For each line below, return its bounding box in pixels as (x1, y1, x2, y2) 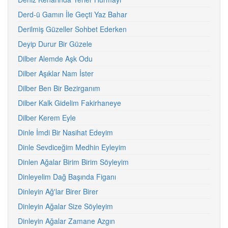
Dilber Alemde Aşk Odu (18, 53, 93, 64)
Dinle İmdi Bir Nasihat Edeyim (18, 127, 113, 137)
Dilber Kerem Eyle (18, 112, 76, 123)
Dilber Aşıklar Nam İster (18, 68, 94, 78)
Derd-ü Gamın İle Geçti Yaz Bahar (18, 9, 127, 19)
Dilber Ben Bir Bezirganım (18, 83, 100, 93)
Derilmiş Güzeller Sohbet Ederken (18, 24, 127, 34)
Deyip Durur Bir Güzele (18, 39, 92, 49)
